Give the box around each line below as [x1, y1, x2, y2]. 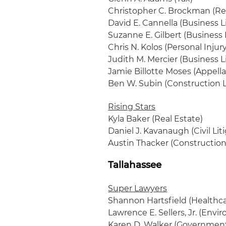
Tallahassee [108, 159, 162, 171]
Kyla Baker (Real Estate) [108, 114, 203, 124]
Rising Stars [108, 102, 156, 111]
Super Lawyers [108, 184, 167, 193]
